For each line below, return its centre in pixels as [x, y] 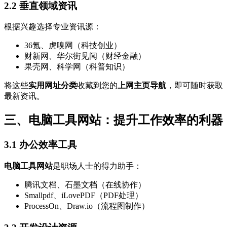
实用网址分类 [53, 86]
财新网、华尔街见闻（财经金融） [85, 56]
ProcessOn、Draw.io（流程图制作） [87, 206]
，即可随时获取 [195, 86]
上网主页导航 [142, 86]
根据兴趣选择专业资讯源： [53, 27]
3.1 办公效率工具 [41, 145]
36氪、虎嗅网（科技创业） [73, 46]
